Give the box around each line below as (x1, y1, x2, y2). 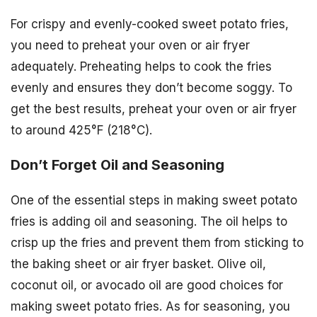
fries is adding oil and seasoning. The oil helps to (11, 214, 287, 229)
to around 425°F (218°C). (11, 123, 152, 138)
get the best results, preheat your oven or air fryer (11, 102, 296, 117)
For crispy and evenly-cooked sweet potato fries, (11, 17, 289, 32)
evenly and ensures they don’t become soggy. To (11, 81, 292, 96)
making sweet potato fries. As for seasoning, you (11, 299, 290, 314)
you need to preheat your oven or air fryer (11, 38, 250, 53)
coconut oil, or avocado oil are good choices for (11, 278, 283, 293)
